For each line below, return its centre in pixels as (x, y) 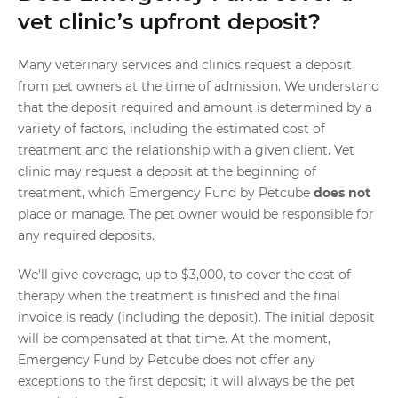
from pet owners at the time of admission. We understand (199, 86)
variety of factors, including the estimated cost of (171, 129)
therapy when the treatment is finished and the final (179, 296)
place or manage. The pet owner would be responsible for (196, 214)
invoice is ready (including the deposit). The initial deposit (196, 317)
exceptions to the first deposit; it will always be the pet (187, 381)
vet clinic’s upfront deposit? (169, 22)
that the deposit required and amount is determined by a (195, 107)
